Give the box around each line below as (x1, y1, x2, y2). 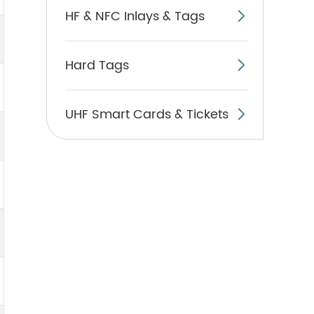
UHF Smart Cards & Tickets (65, 104, 228, 125)
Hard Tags (65, 55, 129, 76)
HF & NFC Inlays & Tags (65, 6, 205, 27)
